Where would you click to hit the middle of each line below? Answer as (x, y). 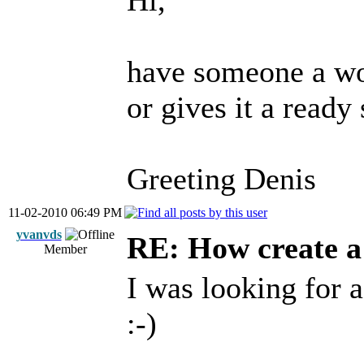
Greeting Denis (221, 179)
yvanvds (39, 234)
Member (65, 249)
